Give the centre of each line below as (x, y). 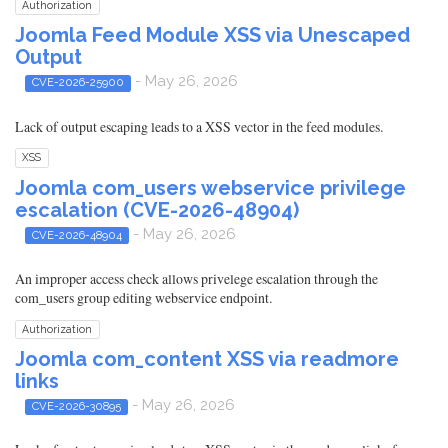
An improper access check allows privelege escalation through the (196, 278)
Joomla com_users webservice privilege (210, 187)
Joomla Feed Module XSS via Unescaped (212, 35)
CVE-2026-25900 (77, 82)
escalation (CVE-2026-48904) (157, 209)
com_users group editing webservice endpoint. (143, 297)
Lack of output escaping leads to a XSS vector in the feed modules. (199, 126)
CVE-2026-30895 (76, 405)
